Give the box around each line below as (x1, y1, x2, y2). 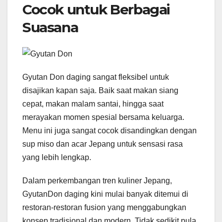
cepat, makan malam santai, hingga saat (22, 100, 164, 109)
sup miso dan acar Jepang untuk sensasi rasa (22, 140, 183, 149)
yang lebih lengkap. (22, 153, 91, 162)
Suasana (22, 18, 78, 36)
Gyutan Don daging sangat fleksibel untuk (22, 73, 169, 82)
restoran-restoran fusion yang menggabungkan (22, 203, 186, 212)
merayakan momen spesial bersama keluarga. (22, 113, 184, 122)
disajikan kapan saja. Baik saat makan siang (22, 86, 178, 95)
